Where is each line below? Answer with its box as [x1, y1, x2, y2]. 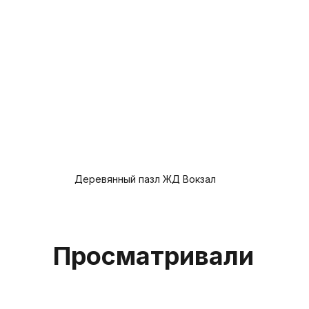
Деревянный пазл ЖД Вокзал [74, 172, 216, 185]
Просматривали [53, 240, 254, 271]
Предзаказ [74, 195, 126, 208]
